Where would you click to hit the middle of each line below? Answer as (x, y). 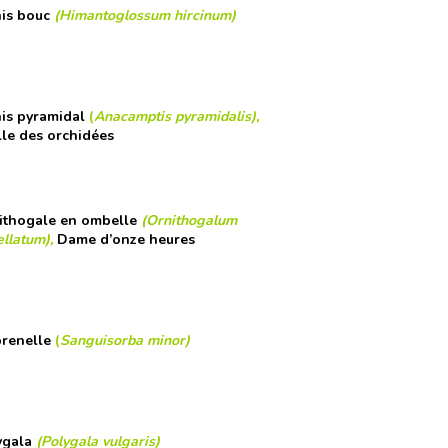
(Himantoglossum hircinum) (144, 15)
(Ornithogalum (188, 220)
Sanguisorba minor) (124, 340)
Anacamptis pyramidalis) (174, 116)
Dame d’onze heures (125, 239)
